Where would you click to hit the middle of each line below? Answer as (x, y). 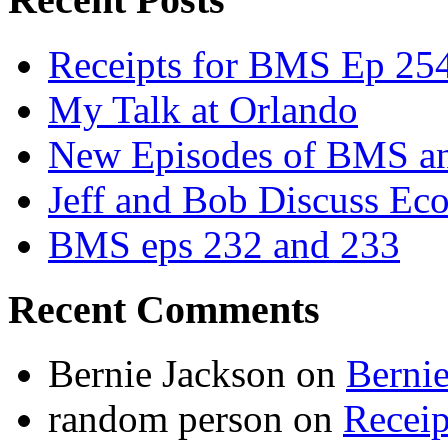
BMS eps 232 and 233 (224, 244)
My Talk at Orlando (203, 109)
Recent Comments (164, 309)
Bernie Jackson (167, 374)
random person (165, 419)
